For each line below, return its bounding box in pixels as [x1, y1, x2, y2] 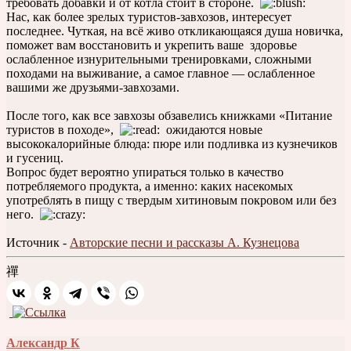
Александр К [6, 335, 80, 349]
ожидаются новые [160, 122, 262, 136]
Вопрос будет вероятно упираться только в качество [6, 165, 284, 179]
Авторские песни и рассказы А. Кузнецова [70, 235, 299, 249]
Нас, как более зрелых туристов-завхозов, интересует [6, 9, 291, 24]
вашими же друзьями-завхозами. [6, 80, 179, 94]
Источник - [6, 235, 70, 249]
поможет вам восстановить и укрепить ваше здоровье [6, 38, 297, 52]
